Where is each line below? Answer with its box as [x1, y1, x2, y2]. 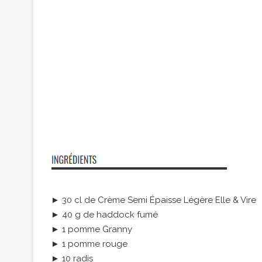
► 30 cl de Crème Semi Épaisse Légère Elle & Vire [51, 195, 256, 205]
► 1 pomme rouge [51, 239, 127, 249]
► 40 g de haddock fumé [51, 209, 158, 220]
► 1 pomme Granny [51, 224, 132, 235]
